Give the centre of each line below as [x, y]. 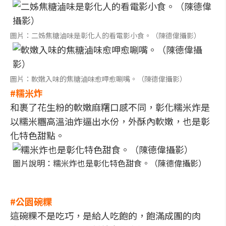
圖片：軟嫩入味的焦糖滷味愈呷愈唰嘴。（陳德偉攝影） [98, 79]
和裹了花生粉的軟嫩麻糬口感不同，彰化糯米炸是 [110, 107]
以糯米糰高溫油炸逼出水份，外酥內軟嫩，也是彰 [110, 121]
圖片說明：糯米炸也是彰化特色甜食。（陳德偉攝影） [109, 163]
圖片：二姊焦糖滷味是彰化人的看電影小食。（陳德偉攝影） [105, 35]
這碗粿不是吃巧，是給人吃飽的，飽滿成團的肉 [105, 215]
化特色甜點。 [37, 135]
